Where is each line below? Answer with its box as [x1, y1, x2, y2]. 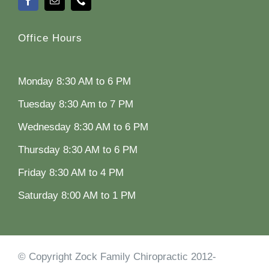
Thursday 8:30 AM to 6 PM [17, 144, 138, 156]
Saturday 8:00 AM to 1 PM [17, 190, 136, 202]
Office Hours [17, 32, 82, 44]
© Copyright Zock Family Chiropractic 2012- [17, 251, 216, 263]
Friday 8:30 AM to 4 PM [17, 167, 124, 179]
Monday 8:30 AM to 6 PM [17, 76, 131, 88]
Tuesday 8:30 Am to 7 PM [17, 98, 133, 110]
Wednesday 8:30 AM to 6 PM [17, 121, 148, 133]
